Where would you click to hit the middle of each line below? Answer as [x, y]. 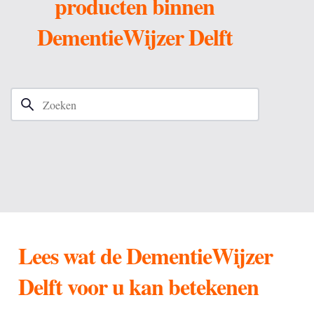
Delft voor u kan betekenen [138, 286]
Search [25, 109]
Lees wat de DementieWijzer [145, 255]
